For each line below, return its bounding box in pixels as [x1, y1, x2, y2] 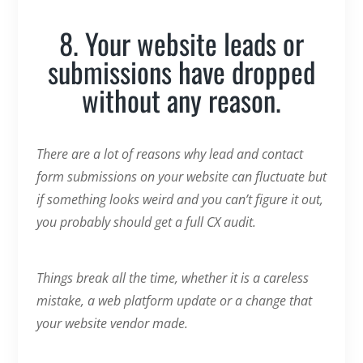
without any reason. [82, 78, 281, 121]
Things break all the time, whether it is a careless [36, 268, 309, 287]
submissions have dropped [48, 49, 315, 92]
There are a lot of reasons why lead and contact [36, 144, 303, 163]
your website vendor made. [36, 314, 188, 332]
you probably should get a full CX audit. [36, 212, 263, 231]
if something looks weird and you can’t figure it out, [36, 190, 323, 208]
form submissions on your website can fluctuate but [36, 167, 327, 186]
